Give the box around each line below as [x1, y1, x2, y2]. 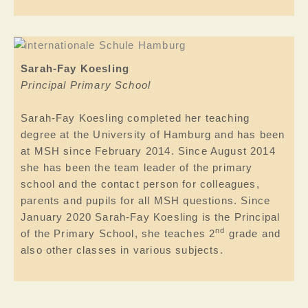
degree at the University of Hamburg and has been [21, 129, 285, 140]
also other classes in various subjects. [21, 244, 223, 256]
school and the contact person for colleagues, [21, 178, 260, 190]
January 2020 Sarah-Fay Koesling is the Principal [21, 211, 280, 223]
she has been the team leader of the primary [21, 162, 253, 173]
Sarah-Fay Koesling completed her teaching [21, 112, 250, 124]
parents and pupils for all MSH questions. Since [21, 195, 271, 206]
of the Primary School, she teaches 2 [21, 228, 216, 239]
